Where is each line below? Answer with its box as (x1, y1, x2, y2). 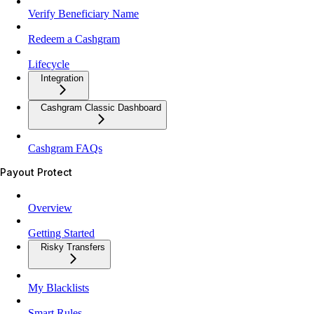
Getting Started (28, 226, 95, 239)
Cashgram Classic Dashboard (41, 102, 161, 113)
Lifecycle (28, 57, 69, 70)
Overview (28, 201, 72, 214)
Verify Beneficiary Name (28, 7, 139, 20)
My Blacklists (28, 281, 89, 294)
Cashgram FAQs (28, 142, 102, 154)
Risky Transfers (41, 241, 105, 252)
